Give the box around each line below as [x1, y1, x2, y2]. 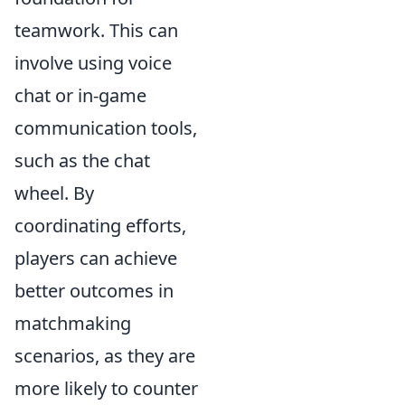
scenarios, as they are [14, 343, 195, 368]
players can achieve [14, 245, 177, 270]
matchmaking [14, 310, 131, 335]
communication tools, [14, 115, 197, 140]
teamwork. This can [14, 17, 178, 42]
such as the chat [14, 147, 150, 173]
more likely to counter [14, 375, 198, 400]
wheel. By [14, 180, 94, 205]
